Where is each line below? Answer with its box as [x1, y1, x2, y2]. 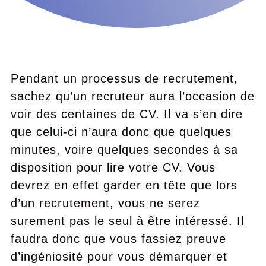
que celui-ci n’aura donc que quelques [10, 125, 232, 138]
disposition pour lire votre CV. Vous [10, 161, 216, 174]
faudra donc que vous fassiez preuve [10, 232, 226, 245]
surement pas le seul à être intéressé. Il [10, 214, 244, 227]
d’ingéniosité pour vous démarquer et [10, 250, 227, 263]
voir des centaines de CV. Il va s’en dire [10, 107, 243, 121]
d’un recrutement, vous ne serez [10, 197, 200, 210]
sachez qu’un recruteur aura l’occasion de [10, 90, 255, 103]
